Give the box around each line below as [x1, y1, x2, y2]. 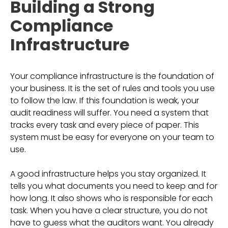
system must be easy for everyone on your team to [10, 131, 214, 143]
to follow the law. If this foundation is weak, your [10, 95, 199, 106]
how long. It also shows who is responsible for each [10, 192, 213, 204]
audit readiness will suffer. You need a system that [10, 107, 209, 119]
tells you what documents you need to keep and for [10, 180, 217, 192]
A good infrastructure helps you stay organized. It [10, 168, 206, 180]
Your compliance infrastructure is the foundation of [10, 70, 214, 82]
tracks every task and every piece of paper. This [10, 119, 199, 131]
